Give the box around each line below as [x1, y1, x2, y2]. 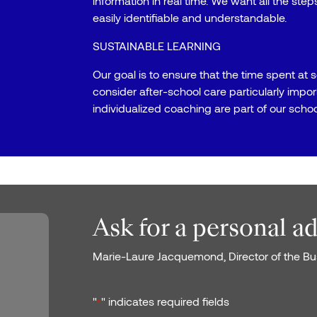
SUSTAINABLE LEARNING [93, 39, 221, 52]
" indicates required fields [101, 294, 230, 308]
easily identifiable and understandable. [93, 11, 287, 24]
